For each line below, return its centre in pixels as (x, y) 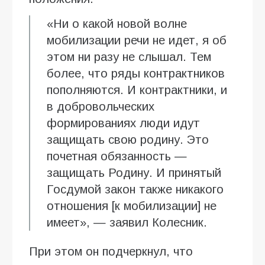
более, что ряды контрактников (136, 73)
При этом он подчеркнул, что (111, 251)
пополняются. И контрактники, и (137, 90)
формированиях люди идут (123, 123)
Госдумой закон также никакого (135, 189)
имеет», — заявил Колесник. (127, 222)
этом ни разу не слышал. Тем (129, 56)
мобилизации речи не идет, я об (137, 40)
